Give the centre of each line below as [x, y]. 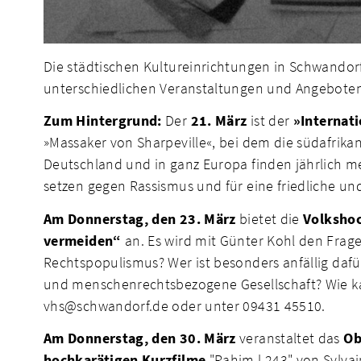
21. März [219, 121]
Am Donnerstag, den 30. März [140, 338]
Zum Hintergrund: [103, 121]
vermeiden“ [84, 240]
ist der [270, 121]
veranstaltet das [290, 338]
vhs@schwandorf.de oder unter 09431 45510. [185, 305]
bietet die [270, 218]
